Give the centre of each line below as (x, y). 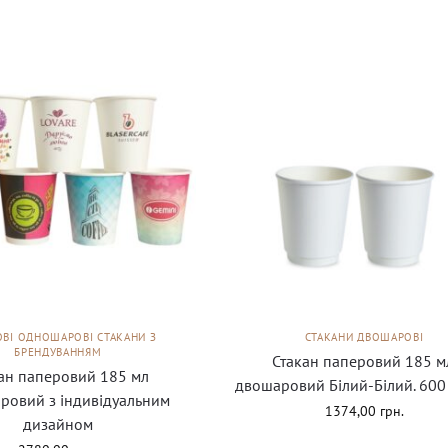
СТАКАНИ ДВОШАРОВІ (364, 336)
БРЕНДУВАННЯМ (58, 351)
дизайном (57, 423)
